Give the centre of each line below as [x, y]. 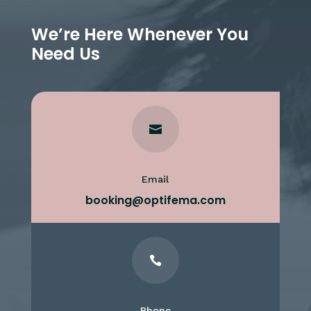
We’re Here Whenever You [140, 34]
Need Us [65, 53]
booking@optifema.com [155, 200]
